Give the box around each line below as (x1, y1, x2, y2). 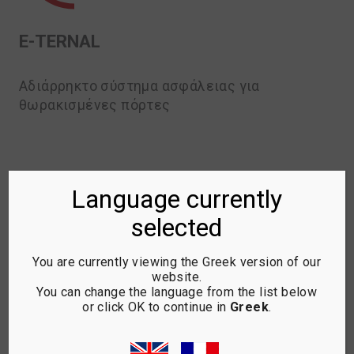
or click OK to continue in (82, 299, 230, 314)
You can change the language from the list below (36, 284, 318, 299)
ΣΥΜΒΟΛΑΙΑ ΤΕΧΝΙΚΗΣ (19, 314, 205, 334)
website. (152, 269, 202, 284)
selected (131, 213, 223, 243)
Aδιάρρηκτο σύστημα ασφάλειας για (19, 78, 260, 94)
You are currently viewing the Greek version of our (32, 254, 322, 269)
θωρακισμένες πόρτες (19, 97, 171, 113)
